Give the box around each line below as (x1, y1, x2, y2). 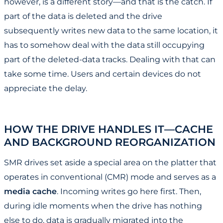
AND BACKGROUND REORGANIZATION (4, 135, 216, 149)
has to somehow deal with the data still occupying (4, 40, 205, 50)
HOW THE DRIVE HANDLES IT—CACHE (4, 122, 213, 136)
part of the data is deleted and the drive (4, 11, 162, 21)
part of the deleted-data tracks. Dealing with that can (4, 55, 216, 65)
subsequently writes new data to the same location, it (4, 26, 218, 36)
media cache (4, 187, 57, 197)
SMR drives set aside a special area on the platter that (4, 158, 217, 168)
